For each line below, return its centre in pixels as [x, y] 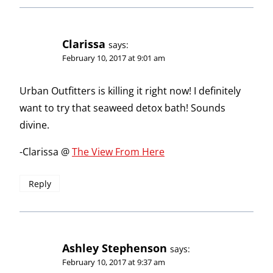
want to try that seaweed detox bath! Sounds [122, 108]
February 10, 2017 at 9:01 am [114, 58]
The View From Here [118, 151]
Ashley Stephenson [115, 248]
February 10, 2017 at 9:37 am [114, 262]
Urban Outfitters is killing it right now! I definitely [130, 90]
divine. [34, 125]
